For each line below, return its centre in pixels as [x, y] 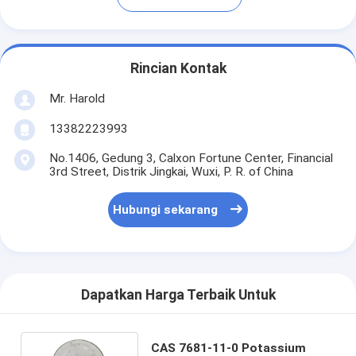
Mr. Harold [77, 98]
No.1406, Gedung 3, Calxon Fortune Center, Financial [191, 158]
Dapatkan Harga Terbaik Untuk [178, 295]
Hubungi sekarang [166, 210]
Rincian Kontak [178, 69]
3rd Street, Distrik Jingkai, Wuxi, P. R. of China [171, 171]
